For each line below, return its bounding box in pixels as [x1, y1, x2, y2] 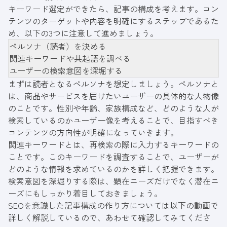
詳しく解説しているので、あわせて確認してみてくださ [8, 211, 211, 223]
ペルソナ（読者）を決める [9, 40, 106, 52]
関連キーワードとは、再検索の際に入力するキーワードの [8, 138, 219, 150]
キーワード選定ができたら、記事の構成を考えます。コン [8, 2, 219, 15]
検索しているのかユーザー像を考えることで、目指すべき [8, 113, 219, 126]
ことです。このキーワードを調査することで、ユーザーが [8, 150, 219, 163]
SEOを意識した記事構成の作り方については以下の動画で [8, 199, 218, 211]
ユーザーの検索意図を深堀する [9, 64, 123, 77]
